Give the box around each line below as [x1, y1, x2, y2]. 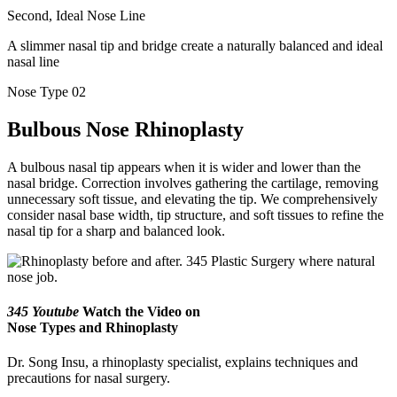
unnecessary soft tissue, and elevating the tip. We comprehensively [7, 191, 378, 206]
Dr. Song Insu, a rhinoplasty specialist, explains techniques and [7, 354, 358, 370]
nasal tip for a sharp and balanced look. [7, 222, 225, 238]
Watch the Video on [82, 304, 200, 319]
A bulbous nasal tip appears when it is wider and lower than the [7, 159, 361, 175]
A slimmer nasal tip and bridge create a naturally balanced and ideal [7, 37, 383, 53]
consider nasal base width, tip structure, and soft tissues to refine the [7, 206, 384, 222]
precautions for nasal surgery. [7, 370, 170, 386]
